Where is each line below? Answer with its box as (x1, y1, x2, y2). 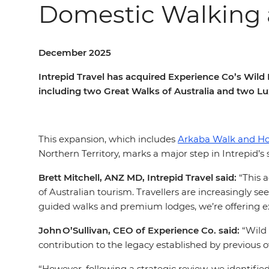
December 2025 (38, 47, 111, 58)
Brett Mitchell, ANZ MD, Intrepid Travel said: (38, 172, 237, 183)
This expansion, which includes (38, 133, 178, 145)
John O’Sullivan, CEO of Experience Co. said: (38, 225, 240, 236)
